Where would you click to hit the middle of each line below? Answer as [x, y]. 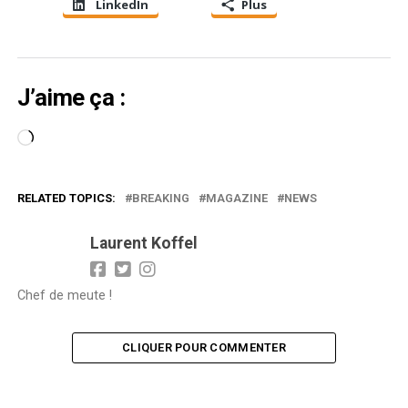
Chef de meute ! [64, 295]
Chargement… [75, 138]
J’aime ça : [71, 97]
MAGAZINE [236, 198]
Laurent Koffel [143, 243]
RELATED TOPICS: [66, 198]
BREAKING [160, 198]
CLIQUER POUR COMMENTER [204, 347]
